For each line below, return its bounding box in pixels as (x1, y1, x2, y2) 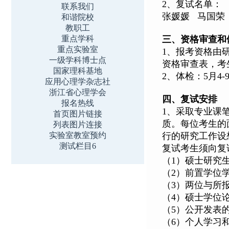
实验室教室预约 (49, 131, 106, 140)
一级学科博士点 (49, 56, 106, 64)
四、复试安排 (162, 94, 217, 104)
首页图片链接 (53, 109, 102, 118)
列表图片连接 (53, 120, 102, 129)
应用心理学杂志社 (45, 77, 110, 86)
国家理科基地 (53, 66, 102, 75)
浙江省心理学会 (49, 88, 106, 97)
